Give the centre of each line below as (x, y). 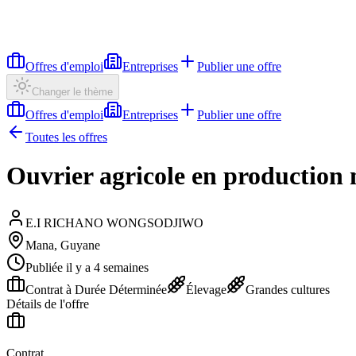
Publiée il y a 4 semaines (87, 267)
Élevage (206, 289)
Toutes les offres (66, 137)
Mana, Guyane (63, 245)
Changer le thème (72, 92)
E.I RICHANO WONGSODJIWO (114, 222)
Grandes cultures (288, 289)
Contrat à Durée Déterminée (96, 289)
